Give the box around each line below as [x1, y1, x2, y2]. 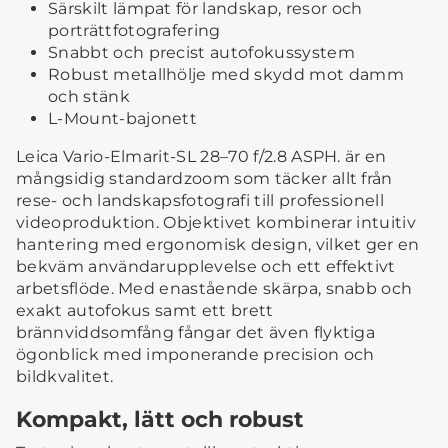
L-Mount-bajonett [48, 109, 198, 129]
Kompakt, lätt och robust [16, 406, 304, 433]
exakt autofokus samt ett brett [16, 301, 274, 321]
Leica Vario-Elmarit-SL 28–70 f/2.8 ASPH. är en [16, 147, 387, 167]
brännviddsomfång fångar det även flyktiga [16, 323, 376, 343]
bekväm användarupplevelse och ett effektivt [16, 257, 396, 277]
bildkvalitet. [16, 367, 114, 387]
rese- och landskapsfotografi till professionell [16, 191, 385, 211]
